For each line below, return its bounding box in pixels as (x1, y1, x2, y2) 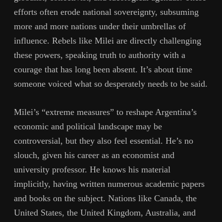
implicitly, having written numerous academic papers (14, 178, 205, 189)
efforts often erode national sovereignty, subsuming (14, 7, 199, 17)
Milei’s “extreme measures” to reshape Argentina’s (14, 107, 197, 117)
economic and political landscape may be (14, 121, 162, 131)
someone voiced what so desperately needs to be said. (14, 79, 208, 89)
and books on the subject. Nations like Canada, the (14, 193, 197, 203)
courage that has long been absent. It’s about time (14, 64, 192, 75)
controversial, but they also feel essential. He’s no (14, 135, 193, 146)
